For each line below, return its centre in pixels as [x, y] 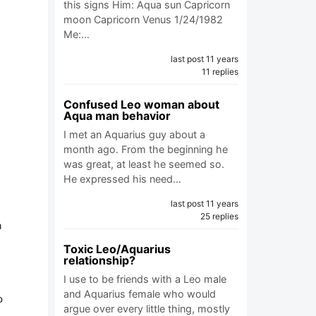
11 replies [220, 72]
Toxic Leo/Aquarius [117, 249]
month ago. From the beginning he [146, 149]
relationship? [99, 260]
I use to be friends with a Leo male [145, 279]
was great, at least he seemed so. [144, 164]
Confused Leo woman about [141, 104]
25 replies [219, 216]
